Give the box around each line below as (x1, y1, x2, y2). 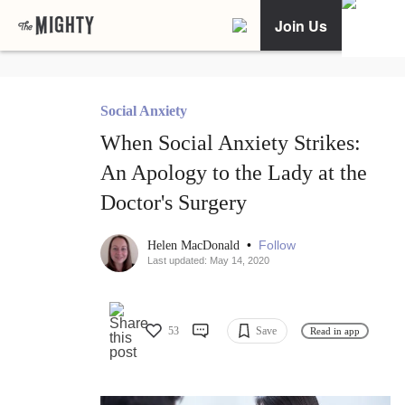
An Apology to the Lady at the (100, 161, 367, 185)
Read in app (310, 325, 360, 336)
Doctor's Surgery (100, 191, 247, 215)
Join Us (275, 14, 327, 36)
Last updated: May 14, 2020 (147, 255, 269, 267)
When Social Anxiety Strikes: (100, 131, 361, 155)
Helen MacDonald (147, 239, 243, 253)
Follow (259, 238, 296, 253)
